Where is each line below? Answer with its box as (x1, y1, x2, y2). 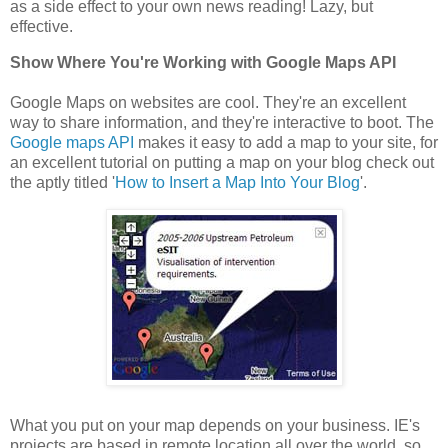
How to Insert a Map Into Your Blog (115, 173, 360, 191)
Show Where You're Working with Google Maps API (10, 53, 396, 71)
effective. (10, 17, 73, 35)
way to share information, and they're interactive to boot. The (10, 113, 434, 131)
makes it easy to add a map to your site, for (134, 133, 438, 151)
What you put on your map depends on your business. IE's (10, 416, 420, 434)
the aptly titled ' (10, 173, 115, 191)
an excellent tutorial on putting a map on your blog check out (10, 153, 434, 171)
